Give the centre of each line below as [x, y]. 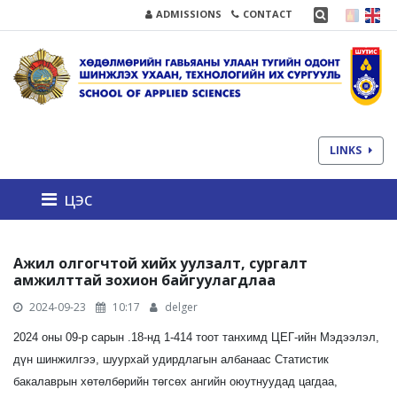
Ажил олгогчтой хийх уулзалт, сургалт [160, 264]
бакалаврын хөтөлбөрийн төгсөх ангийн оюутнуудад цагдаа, [175, 382]
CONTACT [267, 14]
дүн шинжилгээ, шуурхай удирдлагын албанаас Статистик [171, 360]
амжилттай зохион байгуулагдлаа [144, 280]
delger [181, 307]
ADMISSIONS [188, 14]
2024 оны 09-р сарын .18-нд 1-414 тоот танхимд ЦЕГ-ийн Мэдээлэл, [196, 338]
